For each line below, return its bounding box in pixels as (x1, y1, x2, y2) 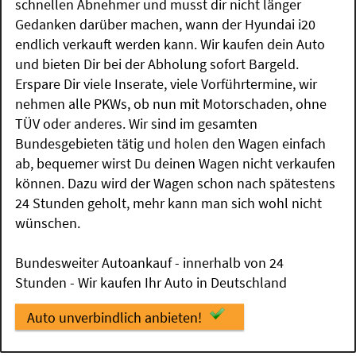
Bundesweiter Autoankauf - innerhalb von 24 (15, 253, 284, 272)
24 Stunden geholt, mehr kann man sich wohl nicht (15, 193, 323, 212)
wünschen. (15, 213, 81, 232)
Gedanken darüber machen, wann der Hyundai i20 (15, 14, 316, 33)
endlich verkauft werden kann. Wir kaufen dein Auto (15, 34, 326, 53)
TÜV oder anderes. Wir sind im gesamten (15, 114, 258, 133)
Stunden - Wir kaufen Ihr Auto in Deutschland (15, 273, 288, 292)
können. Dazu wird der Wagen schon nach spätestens (15, 173, 336, 192)
